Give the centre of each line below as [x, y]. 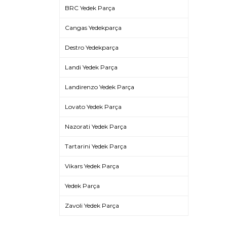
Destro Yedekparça [92, 47]
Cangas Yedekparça [93, 28]
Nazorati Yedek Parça [96, 126]
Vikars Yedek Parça [92, 166]
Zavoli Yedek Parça [92, 205]
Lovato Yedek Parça [93, 107]
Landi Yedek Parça [91, 67]
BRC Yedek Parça [90, 8]
